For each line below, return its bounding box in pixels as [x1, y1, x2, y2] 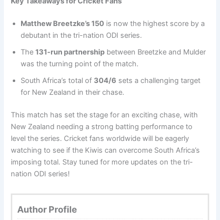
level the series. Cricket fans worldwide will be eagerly [11, 134, 190, 143]
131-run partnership [35, 47, 105, 56]
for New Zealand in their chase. [21, 87, 125, 97]
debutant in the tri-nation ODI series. [21, 30, 142, 40]
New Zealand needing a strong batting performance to [11, 122, 193, 131]
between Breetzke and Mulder [105, 47, 206, 56]
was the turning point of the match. [21, 59, 139, 68]
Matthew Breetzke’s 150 [21, 19, 105, 28]
